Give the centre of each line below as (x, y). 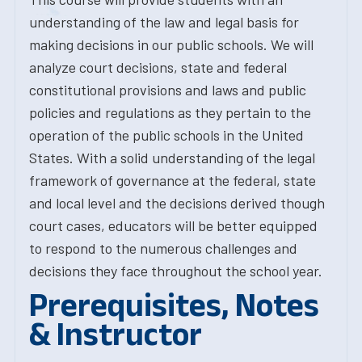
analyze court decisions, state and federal (158, 67)
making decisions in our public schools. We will (171, 44)
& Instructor (116, 334)
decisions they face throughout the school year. (176, 271)
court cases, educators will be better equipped (173, 225)
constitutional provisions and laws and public (168, 90)
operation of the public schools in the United (166, 135)
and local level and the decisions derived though (177, 203)
